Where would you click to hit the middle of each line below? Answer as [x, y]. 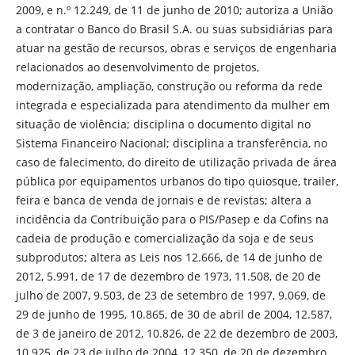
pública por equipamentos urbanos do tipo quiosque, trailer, [177, 181]
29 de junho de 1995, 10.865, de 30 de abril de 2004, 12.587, [174, 315]
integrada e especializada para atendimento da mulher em [172, 105]
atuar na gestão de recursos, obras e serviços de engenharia [176, 48]
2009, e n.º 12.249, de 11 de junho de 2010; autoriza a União [174, 10]
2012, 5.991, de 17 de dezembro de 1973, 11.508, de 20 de [168, 277]
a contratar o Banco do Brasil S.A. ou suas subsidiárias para [174, 29]
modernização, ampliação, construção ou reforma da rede [169, 86]
